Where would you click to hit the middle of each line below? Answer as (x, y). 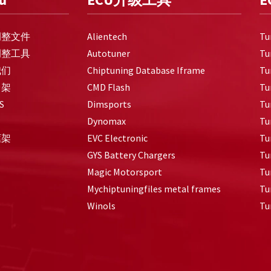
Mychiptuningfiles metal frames (154, 189)
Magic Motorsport (125, 172)
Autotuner (109, 54)
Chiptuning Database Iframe (146, 70)
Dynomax (106, 121)
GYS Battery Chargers (131, 155)
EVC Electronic (117, 138)
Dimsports (109, 104)
